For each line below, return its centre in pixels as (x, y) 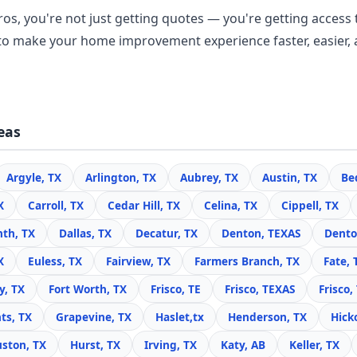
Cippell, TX (310, 205)
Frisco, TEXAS (260, 289)
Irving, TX (171, 345)
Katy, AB (243, 345)
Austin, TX (290, 177)
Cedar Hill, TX (144, 205)
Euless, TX (55, 261)
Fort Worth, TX (88, 289)
